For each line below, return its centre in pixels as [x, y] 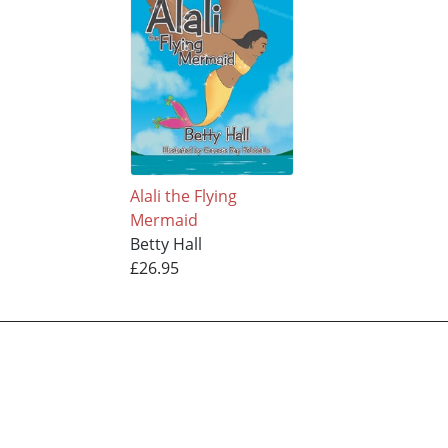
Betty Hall [165, 243]
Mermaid [163, 219]
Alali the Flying [183, 195]
